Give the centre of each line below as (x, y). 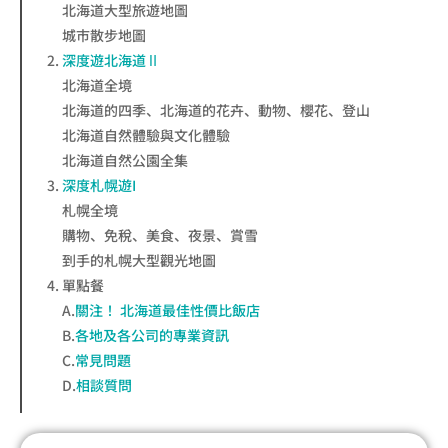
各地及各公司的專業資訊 (152, 335)
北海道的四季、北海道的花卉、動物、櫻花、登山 (216, 110)
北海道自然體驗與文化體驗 (146, 135)
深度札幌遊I (99, 185)
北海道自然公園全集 (125, 160)
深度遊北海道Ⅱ (111, 60)
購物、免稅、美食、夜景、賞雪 (160, 235)
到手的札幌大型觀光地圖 (139, 260)
